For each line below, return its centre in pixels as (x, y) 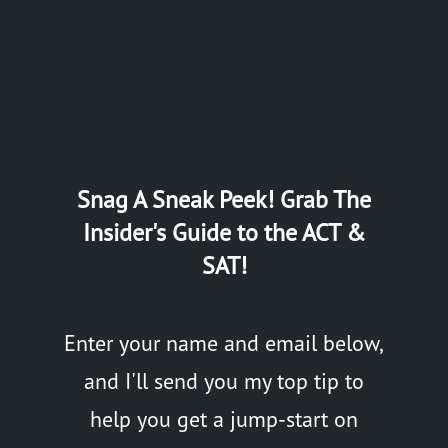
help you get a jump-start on (224, 419)
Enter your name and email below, (224, 343)
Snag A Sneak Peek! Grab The (224, 199)
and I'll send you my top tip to (224, 381)
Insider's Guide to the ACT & (224, 232)
